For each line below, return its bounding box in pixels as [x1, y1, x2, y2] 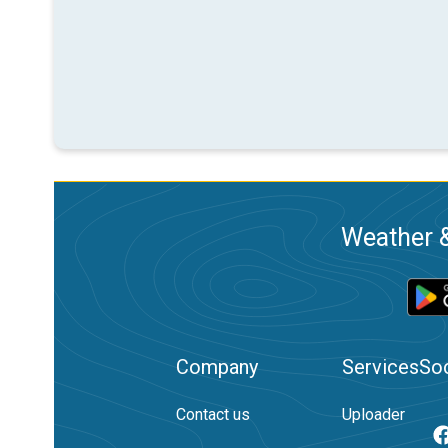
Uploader [342, 405, 405, 424]
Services [342, 355, 419, 379]
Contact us [176, 405, 250, 424]
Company [176, 355, 258, 379]
